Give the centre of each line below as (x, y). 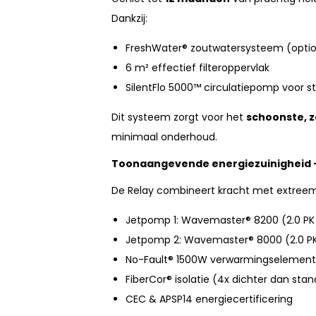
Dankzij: (129, 19)
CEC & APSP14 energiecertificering (209, 299)
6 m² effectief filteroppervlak (197, 68)
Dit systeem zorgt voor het (179, 117)
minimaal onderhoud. (166, 137)
